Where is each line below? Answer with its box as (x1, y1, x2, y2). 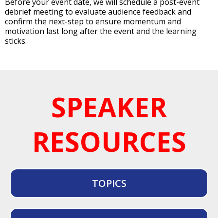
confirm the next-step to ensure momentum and (5, 16, 181, 27)
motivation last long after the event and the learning (5, 26, 197, 36)
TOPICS (91, 177, 127, 190)
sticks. (5, 36, 27, 46)
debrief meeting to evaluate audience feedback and (5, 6, 191, 17)
